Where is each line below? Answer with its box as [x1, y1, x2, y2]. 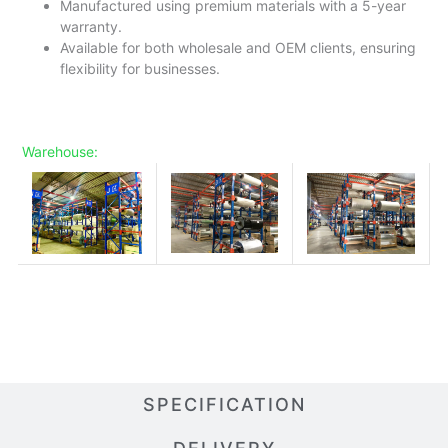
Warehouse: [18, 142, 102, 160]
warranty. [60, 18, 122, 36]
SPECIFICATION [142, 393, 306, 415]
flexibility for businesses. [60, 60, 220, 78]
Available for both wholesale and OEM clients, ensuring [60, 39, 416, 57]
